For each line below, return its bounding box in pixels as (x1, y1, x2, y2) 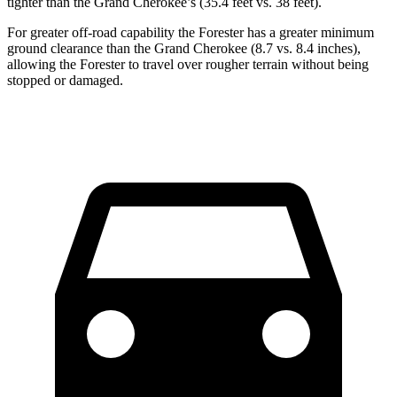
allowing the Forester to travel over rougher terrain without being (7, 57, 369, 73)
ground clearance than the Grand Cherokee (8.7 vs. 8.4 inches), (7, 41, 361, 57)
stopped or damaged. (7, 73, 123, 89)
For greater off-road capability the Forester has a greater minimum (7, 25, 374, 41)
